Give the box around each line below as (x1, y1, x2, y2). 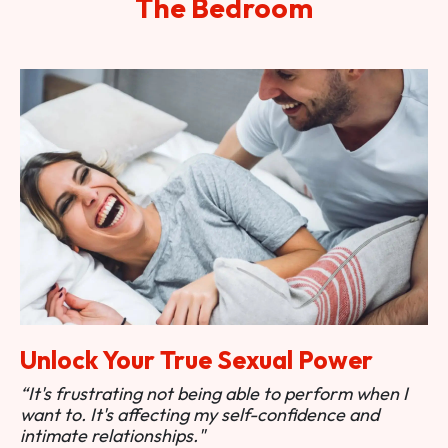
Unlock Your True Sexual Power (20, 344, 373, 377)
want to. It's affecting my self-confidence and (20, 403, 379, 427)
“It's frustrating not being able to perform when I (20, 382, 408, 406)
